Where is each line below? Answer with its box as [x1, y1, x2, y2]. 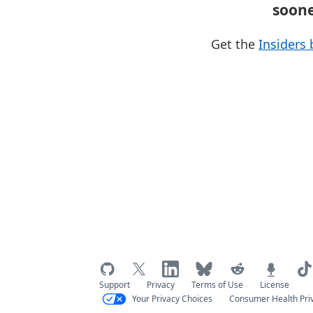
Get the [211, 35, 259, 52]
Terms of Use [191, 278, 243, 291]
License [260, 278, 289, 291]
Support [99, 278, 130, 291]
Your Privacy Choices [132, 292, 212, 305]
